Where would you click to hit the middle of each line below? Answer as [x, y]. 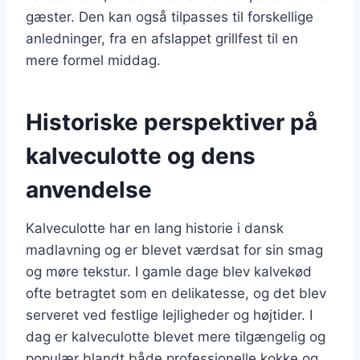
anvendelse [89, 189]
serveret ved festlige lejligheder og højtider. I [169, 315]
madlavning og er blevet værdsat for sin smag [174, 250]
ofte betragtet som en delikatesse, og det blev [176, 293]
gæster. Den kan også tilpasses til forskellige [170, 16]
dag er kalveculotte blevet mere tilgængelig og [176, 336]
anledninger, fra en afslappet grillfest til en [162, 38]
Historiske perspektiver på [172, 122]
